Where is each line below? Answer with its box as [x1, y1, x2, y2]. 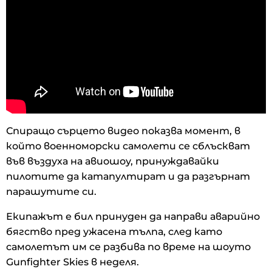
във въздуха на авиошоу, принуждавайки [6, 155, 219, 168]
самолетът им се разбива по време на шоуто [6, 241, 251, 253]
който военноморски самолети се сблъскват [6, 140, 250, 152]
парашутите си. [6, 186, 97, 198]
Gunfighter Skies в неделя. [6, 256, 139, 268]
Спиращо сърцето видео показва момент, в [6, 125, 240, 137]
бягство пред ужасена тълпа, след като [6, 226, 222, 238]
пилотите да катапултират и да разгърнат [6, 171, 250, 183]
